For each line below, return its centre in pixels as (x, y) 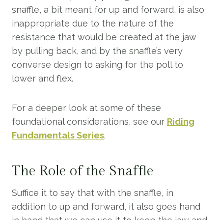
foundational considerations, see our (89, 122)
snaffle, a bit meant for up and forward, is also (108, 10)
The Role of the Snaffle (83, 171)
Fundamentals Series (58, 135)
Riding (181, 122)
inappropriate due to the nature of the (93, 23)
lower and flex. (42, 78)
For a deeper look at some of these (86, 108)
